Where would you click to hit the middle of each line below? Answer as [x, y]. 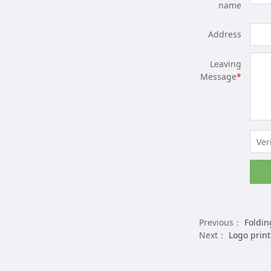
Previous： [222, 223]
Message [218, 77]
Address [225, 34]
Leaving [226, 64]
